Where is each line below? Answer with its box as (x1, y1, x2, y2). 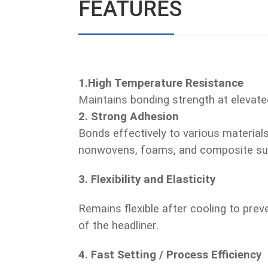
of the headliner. (78, 219, 159, 233)
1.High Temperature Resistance (78, 77, 243, 90)
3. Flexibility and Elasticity (78, 173, 215, 187)
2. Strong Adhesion (78, 110, 179, 124)
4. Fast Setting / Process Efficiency (78, 248, 261, 262)
